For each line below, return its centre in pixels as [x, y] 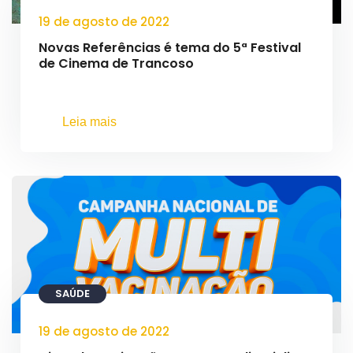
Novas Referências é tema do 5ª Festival [170, 48]
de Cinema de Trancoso [116, 63]
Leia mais [89, 122]
